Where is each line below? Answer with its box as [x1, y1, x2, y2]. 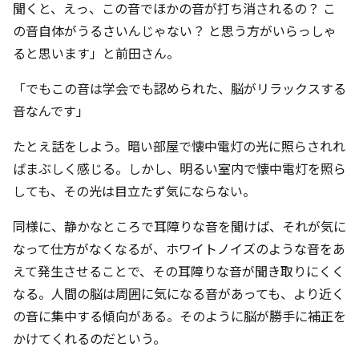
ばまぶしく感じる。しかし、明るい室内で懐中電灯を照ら [13, 159, 346, 179]
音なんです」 [13, 101, 89, 121]
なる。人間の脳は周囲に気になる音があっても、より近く [13, 284, 345, 304]
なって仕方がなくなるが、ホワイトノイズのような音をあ [13, 239, 345, 259]
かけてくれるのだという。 [13, 329, 166, 349]
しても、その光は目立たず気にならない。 [13, 181, 256, 201]
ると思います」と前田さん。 [13, 43, 179, 63]
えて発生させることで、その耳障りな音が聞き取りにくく [13, 261, 345, 281]
